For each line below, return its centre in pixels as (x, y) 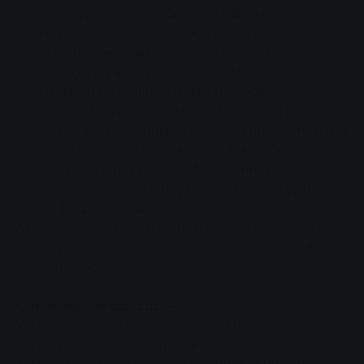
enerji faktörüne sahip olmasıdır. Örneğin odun (157, 52)
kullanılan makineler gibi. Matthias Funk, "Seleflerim (174, 150)
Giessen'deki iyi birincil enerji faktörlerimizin (149, 169)
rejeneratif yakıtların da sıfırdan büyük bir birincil (165, 33)
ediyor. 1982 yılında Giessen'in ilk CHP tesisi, (149, 208)
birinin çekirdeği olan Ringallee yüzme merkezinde (168, 247)
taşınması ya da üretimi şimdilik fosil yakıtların (159, 91)
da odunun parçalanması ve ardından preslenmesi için (181, 130)
